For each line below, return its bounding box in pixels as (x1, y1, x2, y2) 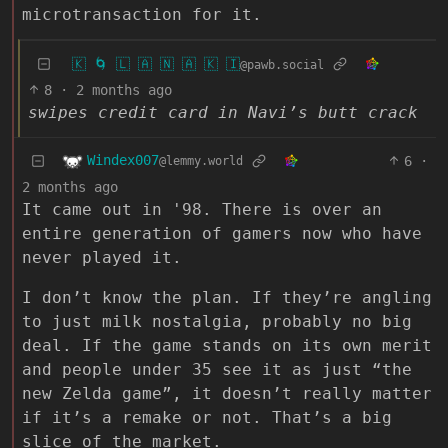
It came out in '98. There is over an (22, 199, 382, 219)
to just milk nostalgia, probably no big (22, 311, 412, 331)
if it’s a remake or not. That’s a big (22, 407, 392, 427)
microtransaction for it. (22, 4, 262, 24)
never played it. (22, 247, 182, 267)
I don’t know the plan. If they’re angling (22, 287, 432, 307)
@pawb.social (240, 57, 324, 72)
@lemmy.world (159, 154, 243, 169)
